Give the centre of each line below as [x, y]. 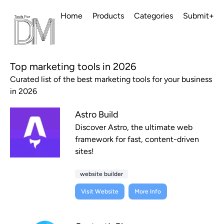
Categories [153, 16]
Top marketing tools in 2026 [73, 67]
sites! [84, 151]
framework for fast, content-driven [137, 139]
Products [108, 16]
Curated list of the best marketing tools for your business [111, 79]
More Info [148, 192]
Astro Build [97, 115]
